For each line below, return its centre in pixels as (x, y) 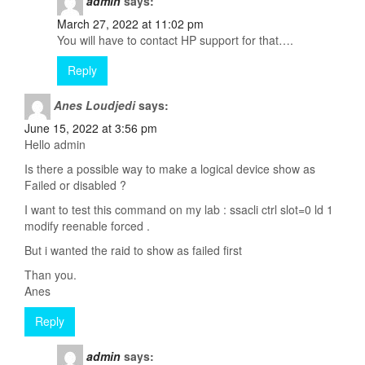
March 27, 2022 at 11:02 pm (130, 24)
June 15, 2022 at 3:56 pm (91, 128)
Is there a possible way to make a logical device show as (170, 169)
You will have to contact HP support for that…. (175, 40)
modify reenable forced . (87, 226)
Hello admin (55, 145)
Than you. (51, 275)
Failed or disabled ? (75, 185)
